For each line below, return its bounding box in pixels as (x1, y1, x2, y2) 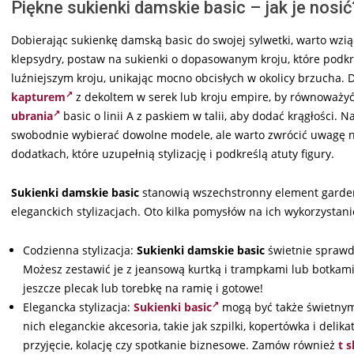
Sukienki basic (134, 299, 212, 315)
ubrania (11, 108, 53, 124)
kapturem (11, 89, 66, 105)
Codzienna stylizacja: (23, 243, 137, 258)
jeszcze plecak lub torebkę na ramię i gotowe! (23, 281, 263, 296)
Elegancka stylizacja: (23, 299, 134, 315)
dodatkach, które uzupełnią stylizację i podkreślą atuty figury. (11, 146, 334, 162)
